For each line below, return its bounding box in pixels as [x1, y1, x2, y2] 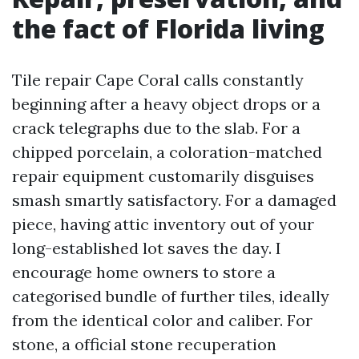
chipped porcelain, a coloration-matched [12, 142, 322, 162]
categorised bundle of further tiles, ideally [12, 286, 329, 306]
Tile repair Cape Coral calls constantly [12, 70, 304, 90]
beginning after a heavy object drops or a [12, 94, 321, 114]
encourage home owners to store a [12, 262, 276, 282]
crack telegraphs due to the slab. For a [12, 118, 301, 138]
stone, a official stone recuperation [12, 334, 276, 354]
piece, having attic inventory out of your [12, 214, 314, 234]
